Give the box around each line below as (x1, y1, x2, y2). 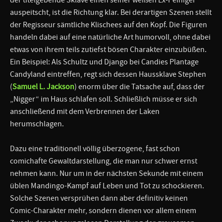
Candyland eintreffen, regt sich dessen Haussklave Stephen (10, 69, 206, 79)
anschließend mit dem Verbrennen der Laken (10, 106, 160, 116)
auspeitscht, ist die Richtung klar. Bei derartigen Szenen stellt (10, 7, 212, 17)
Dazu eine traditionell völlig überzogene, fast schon (10, 143, 180, 154)
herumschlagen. (10, 118, 64, 129)
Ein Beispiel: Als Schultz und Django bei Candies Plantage (10, 56, 199, 67)
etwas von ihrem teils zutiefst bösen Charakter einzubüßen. (10, 44, 207, 55)
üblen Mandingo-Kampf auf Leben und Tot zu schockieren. (10, 180, 204, 191)
